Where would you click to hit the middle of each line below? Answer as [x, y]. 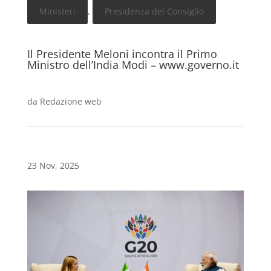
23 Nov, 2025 [53, 165]
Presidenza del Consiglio [154, 11]
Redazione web [70, 101]
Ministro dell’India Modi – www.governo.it [133, 65]
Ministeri [57, 11]
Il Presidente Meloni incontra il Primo [122, 54]
